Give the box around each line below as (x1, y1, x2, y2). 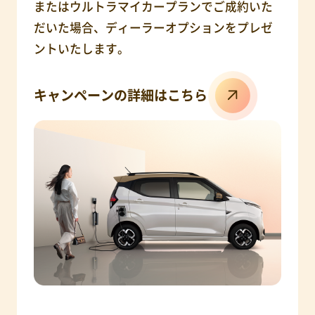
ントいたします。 (33, 41, 129, 56)
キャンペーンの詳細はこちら (33, 86, 207, 103)
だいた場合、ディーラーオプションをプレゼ (33, 20, 273, 35)
